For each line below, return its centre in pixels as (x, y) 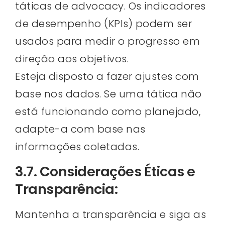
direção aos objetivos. (72, 59)
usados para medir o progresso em (107, 41)
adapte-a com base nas (80, 129)
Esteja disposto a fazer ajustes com (107, 76)
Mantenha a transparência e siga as (110, 215)
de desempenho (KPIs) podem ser (103, 23)
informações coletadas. (77, 146)
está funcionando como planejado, (108, 111)
